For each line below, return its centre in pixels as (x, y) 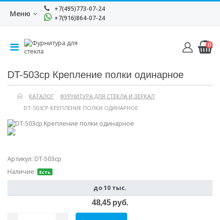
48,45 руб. (110, 202)
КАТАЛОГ (41, 96)
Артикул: (21, 159)
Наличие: (22, 171)
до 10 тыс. (110, 188)
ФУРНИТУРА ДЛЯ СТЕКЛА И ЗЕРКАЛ (108, 96)
